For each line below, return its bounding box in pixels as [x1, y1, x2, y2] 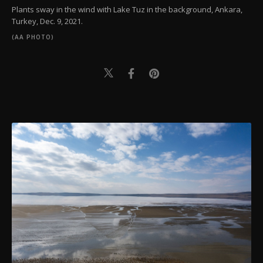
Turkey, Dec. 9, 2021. [12, 16, 83, 27]
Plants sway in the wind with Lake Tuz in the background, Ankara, [12, 4, 242, 15]
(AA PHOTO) [12, 33, 54, 42]
